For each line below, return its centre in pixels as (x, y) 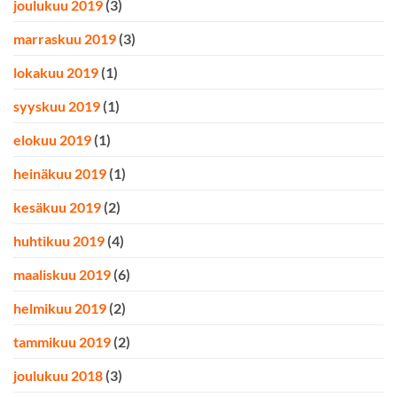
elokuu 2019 (52, 139)
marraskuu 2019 (65, 38)
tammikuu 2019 (62, 341)
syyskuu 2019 (57, 105)
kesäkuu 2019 (57, 206)
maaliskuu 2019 (62, 274)
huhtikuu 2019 (59, 240)
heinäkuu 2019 (60, 173)
